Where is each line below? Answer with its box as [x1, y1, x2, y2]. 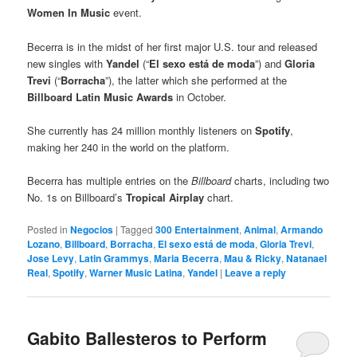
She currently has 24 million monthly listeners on [27, 122, 256, 138]
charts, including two [231, 172, 330, 188]
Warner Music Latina [89, 265, 183, 280]
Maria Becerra [154, 250, 220, 265]
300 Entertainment [155, 222, 240, 237]
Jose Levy [27, 250, 75, 265]
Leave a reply [225, 265, 287, 280]
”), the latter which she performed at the [105, 72, 288, 88]
